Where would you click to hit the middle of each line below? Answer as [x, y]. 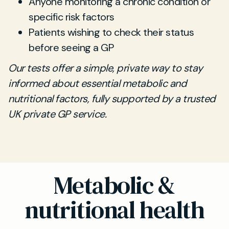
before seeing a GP [71, 48]
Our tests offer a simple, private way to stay [106, 68]
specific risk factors [72, 17]
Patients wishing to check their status [111, 32]
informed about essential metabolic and [97, 83]
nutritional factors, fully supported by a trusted [112, 99]
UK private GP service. [57, 114]
